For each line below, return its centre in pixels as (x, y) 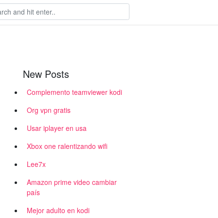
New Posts (46, 74)
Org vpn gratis (49, 110)
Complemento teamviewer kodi (74, 92)
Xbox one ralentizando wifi (67, 146)
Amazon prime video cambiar (72, 182)
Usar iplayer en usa (57, 128)
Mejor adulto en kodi (58, 210)
